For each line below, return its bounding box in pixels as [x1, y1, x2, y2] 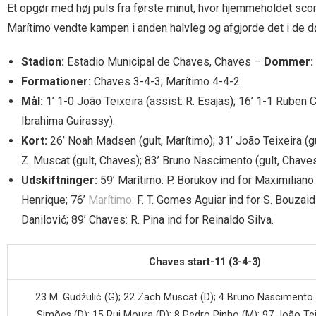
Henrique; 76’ [21, 193, 88, 207]
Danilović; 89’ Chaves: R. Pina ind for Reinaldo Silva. [21, 212, 274, 226]
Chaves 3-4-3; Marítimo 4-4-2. [91, 74, 242, 88]
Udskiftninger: [21, 173, 97, 187]
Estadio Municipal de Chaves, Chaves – [64, 54, 264, 68]
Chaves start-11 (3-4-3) [148, 255, 261, 268]
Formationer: [21, 74, 91, 88]
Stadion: [21, 54, 64, 68]
